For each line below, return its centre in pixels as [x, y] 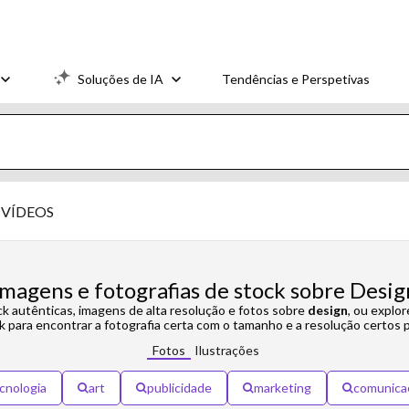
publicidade [179, 388]
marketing [283, 388]
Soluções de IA [121, 79]
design [327, 310]
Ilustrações [226, 350]
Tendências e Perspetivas [296, 79]
